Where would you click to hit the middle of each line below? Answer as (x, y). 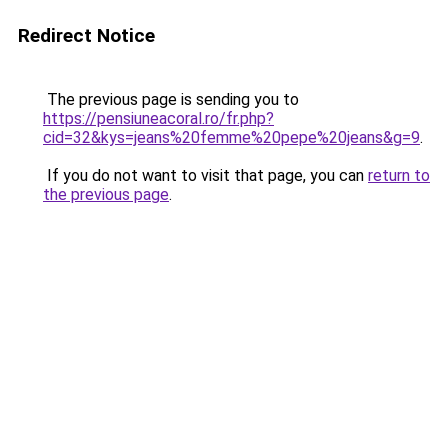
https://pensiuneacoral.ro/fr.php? (158, 118)
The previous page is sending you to (171, 99)
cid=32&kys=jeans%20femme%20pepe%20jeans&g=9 (231, 137)
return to (399, 175)
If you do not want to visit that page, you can (205, 175)
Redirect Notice (86, 35)
